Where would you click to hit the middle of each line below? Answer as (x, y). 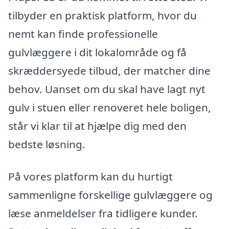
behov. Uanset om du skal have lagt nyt (107, 89)
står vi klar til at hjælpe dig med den (97, 125)
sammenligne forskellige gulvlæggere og (110, 195)
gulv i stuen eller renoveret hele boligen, (110, 107)
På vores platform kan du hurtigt (90, 177)
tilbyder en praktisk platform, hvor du (102, 15)
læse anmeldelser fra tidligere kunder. (103, 213)
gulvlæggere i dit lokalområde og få (97, 52)
